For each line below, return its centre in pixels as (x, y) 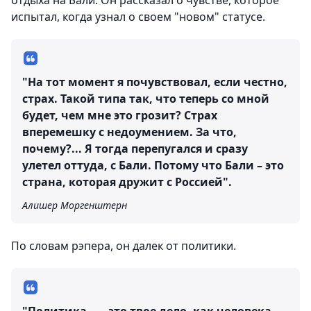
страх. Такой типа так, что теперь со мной (146, 99)
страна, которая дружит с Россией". (127, 182)
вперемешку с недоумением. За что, (129, 132)
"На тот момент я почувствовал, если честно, (155, 82)
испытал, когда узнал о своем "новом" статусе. (138, 17)
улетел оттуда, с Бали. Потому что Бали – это (153, 165)
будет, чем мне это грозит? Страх (120, 115)
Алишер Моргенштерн (75, 205)
